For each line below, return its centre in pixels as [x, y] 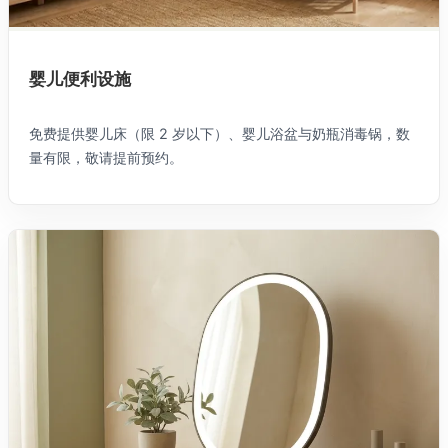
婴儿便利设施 [80, 78]
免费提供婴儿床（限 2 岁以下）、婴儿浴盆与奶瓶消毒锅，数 [219, 133]
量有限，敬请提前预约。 [106, 157]
